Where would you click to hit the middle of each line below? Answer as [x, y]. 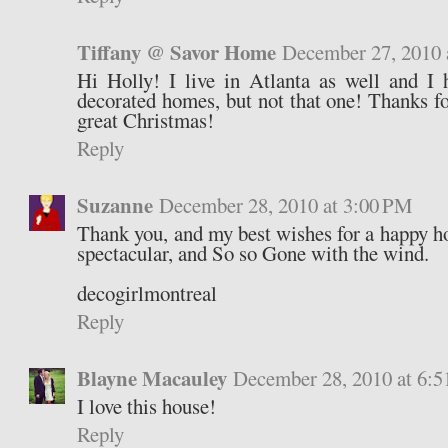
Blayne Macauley [152, 378]
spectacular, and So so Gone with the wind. [253, 253]
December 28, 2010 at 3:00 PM [286, 205]
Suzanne [115, 205]
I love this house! [147, 406]
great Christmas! [146, 120]
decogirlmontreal [147, 293]
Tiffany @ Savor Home [177, 52]
